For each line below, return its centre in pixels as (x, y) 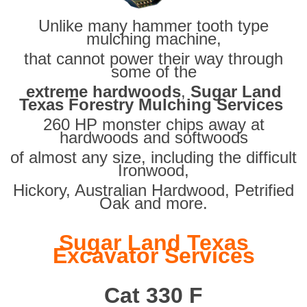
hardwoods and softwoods (153, 138)
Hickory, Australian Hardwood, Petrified (153, 191)
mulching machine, (153, 39)
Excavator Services (153, 256)
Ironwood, (153, 171)
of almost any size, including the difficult (153, 158)
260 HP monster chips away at (153, 125)
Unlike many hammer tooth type (153, 26)
